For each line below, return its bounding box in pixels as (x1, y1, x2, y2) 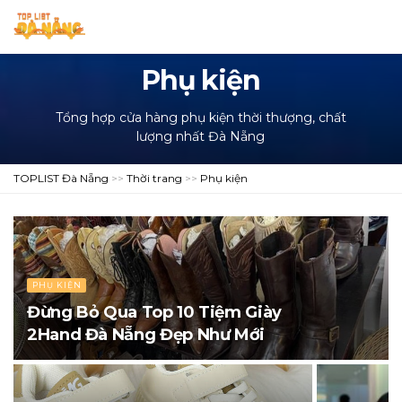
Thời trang (127, 170, 182, 185)
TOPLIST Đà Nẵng (13, 170, 109, 185)
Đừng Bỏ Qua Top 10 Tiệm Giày (27, 301, 282, 322)
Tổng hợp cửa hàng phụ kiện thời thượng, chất (55, 109, 346, 126)
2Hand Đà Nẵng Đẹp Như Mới (27, 324, 266, 345)
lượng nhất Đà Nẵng (136, 127, 266, 144)
